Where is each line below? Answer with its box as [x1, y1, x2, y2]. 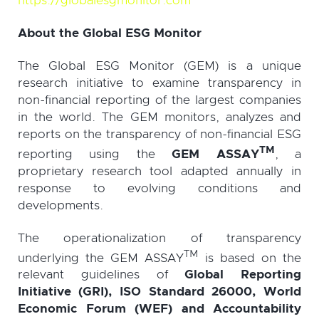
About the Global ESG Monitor [18, 26, 202, 39]
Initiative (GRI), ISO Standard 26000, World [18, 286, 301, 298]
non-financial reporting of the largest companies [18, 93, 301, 106]
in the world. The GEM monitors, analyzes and [18, 110, 301, 123]
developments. [18, 199, 107, 211]
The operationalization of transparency [18, 231, 301, 244]
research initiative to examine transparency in [18, 76, 301, 89]
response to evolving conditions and [18, 182, 301, 194]
